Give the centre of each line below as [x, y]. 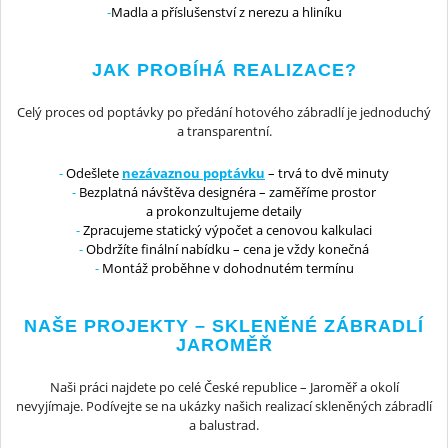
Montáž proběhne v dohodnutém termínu [226, 267]
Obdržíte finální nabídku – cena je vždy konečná [226, 248]
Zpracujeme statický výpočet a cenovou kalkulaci [226, 229]
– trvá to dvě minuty [327, 172]
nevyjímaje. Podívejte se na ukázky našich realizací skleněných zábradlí [224, 405]
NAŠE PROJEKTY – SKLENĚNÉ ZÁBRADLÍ [224, 325]
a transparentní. [224, 131]
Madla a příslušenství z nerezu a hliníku [226, 12]
